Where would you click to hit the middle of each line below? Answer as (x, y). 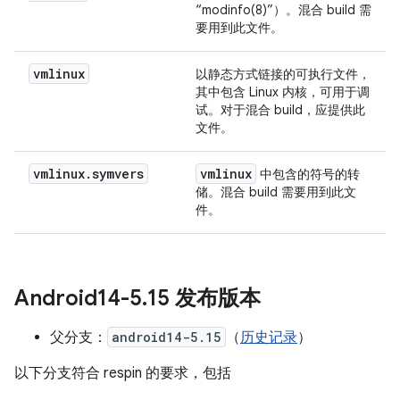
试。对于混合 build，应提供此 (280, 110)
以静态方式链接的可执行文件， (283, 74)
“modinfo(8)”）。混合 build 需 (283, 10)
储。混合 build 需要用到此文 (276, 192)
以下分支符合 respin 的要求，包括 (123, 373)
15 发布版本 (204, 298)
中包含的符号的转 (308, 174)
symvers (118, 174)
